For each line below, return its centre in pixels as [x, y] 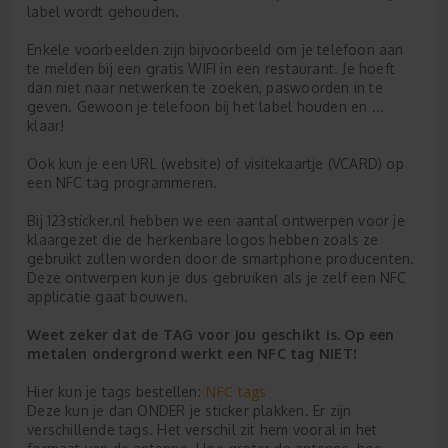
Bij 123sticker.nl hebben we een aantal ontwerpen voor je [216, 220]
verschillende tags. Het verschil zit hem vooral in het [202, 429]
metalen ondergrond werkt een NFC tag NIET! [192, 353]
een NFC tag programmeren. [122, 182]
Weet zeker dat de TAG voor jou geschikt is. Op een [211, 334]
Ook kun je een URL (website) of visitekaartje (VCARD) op [215, 163]
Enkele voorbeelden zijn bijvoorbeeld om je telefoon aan [215, 49]
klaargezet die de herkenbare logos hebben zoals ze [203, 239]
